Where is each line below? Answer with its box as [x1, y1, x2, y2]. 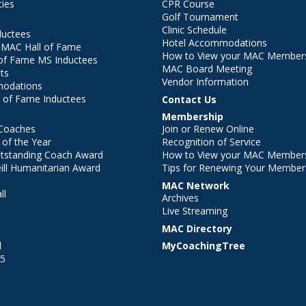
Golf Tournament [161, 10, 238, 24]
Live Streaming [161, 204, 227, 218]
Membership [161, 110, 223, 124]
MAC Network [161, 179, 229, 193]
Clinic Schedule [161, 23, 227, 37]
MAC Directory [161, 222, 232, 236]
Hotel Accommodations [161, 36, 267, 50]
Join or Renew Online [161, 122, 254, 136]
